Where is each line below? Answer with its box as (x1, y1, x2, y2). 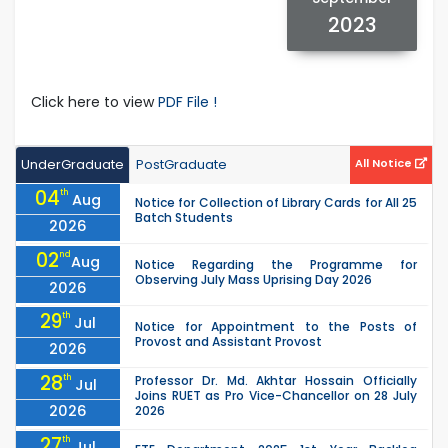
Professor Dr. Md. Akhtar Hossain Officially (135, 372, 417, 390)
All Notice (355, 154, 415, 171)
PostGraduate (136, 154, 227, 174)
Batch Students (135, 209, 233, 227)
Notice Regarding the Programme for (135, 256, 417, 274)
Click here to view (31, 91, 158, 112)
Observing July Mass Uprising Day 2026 (135, 271, 372, 289)
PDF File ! (158, 91, 217, 112)
